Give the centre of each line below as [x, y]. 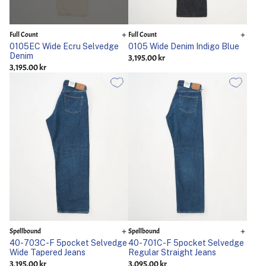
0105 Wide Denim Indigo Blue [184, 46]
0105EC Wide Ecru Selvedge [64, 46]
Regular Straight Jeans [172, 252]
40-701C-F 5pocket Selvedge [186, 243]
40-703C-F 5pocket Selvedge [68, 243]
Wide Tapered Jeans [47, 252]
